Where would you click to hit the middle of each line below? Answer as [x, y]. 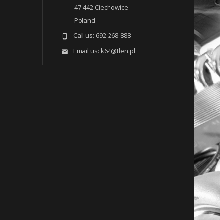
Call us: [84, 36]
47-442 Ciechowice [101, 8]
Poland [84, 20]
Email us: [87, 51]
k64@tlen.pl [118, 51]
